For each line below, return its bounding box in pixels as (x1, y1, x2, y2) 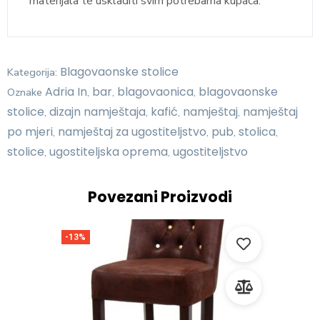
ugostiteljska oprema (49, 144, 168, 161)
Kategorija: (7, 65, 60, 80)
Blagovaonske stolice (60, 64, 179, 81)
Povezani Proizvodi (88, 186, 232, 207)
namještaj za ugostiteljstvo (58, 124, 206, 141)
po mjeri (7, 124, 53, 141)
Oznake (7, 85, 45, 100)
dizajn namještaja (49, 104, 146, 121)
